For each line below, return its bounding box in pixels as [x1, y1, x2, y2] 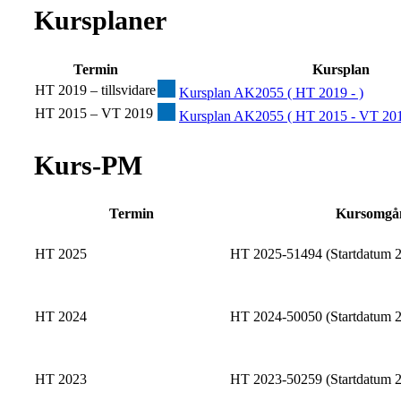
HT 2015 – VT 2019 [35, 105, 153, 121]
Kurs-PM [34, 149, 142, 180]
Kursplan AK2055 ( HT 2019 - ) [179, 84, 363, 100]
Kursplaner [34, 4, 166, 35]
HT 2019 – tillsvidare [35, 81, 156, 98]
